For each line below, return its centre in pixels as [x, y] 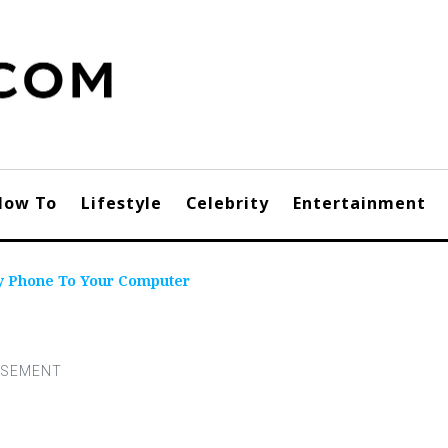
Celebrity [227, 203]
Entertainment [359, 203]
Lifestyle [121, 203]
